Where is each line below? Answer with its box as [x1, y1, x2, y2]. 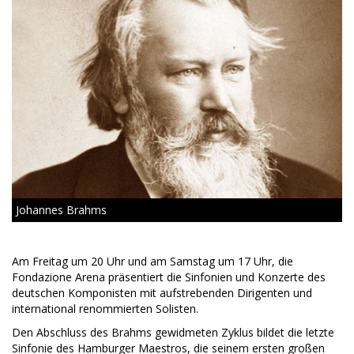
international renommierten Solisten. [12, 300, 198, 316]
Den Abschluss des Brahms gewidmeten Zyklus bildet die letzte [12, 324, 334, 340]
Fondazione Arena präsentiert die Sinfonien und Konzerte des [12, 269, 326, 284]
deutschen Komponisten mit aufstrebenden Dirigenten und [12, 284, 312, 300]
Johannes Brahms [16, 201, 107, 217]
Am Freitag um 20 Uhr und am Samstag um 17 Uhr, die [12, 253, 293, 269]
